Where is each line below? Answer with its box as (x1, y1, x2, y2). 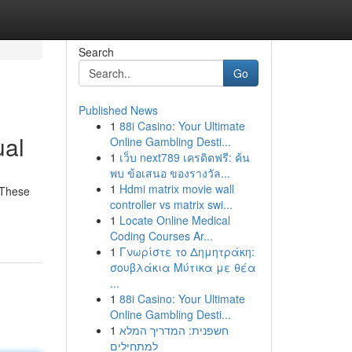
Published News (78, 102, 158, 118)
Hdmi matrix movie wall (119, 181, 234, 196)
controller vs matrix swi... (109, 196, 233, 212)
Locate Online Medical (119, 212, 230, 228)
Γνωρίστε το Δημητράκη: (119, 244, 255, 259)
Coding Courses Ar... (109, 228, 213, 244)
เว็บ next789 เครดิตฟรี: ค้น (119, 149, 250, 165)
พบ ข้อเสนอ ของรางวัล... (109, 165, 230, 181)
